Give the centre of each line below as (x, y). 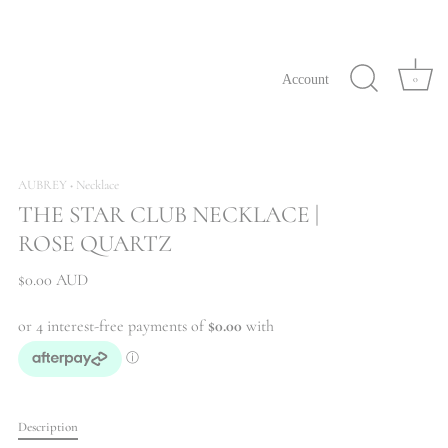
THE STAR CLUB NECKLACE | (168, 214)
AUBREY (42, 185)
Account (305, 79)
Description (48, 427)
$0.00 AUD (53, 280)
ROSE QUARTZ (95, 243)
